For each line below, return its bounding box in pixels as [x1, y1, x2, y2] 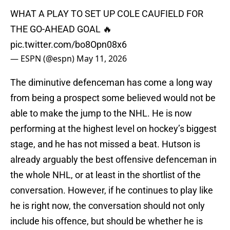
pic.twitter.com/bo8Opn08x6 [10, 39, 127, 50]
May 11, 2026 [76, 53, 127, 65]
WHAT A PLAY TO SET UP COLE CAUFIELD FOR [10, 8, 203, 20]
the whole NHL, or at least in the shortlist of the [10, 169, 201, 181]
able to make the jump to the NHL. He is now [10, 108, 192, 119]
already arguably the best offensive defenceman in [10, 154, 217, 165]
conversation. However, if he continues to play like [10, 185, 213, 196]
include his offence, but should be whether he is [10, 216, 203, 227]
